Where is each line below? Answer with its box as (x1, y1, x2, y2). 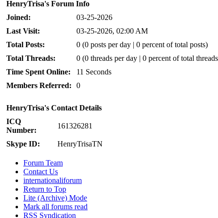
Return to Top (23, 185, 66, 194)
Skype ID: (6, 140, 40, 148)
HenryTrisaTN (57, 140, 103, 148)
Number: (6, 126, 36, 135)
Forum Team (23, 159, 63, 167)
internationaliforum (23, 176, 82, 185)
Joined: (6, 13, 31, 22)
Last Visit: (6, 27, 40, 36)
